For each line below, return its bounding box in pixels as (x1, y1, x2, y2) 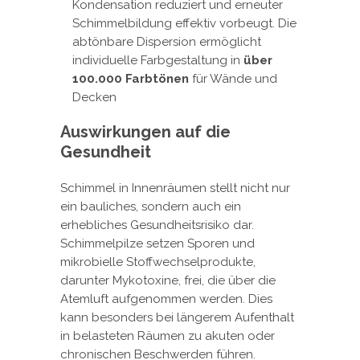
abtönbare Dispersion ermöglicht (72, 35, 261, 50)
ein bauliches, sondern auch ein (60, 199, 241, 215)
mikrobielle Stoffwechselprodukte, (60, 255, 256, 270)
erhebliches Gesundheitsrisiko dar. (60, 218, 254, 233)
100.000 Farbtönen (72, 72, 189, 87)
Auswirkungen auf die (60, 122, 231, 142)
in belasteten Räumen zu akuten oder (60, 329, 275, 344)
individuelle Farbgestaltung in (72, 53, 243, 68)
